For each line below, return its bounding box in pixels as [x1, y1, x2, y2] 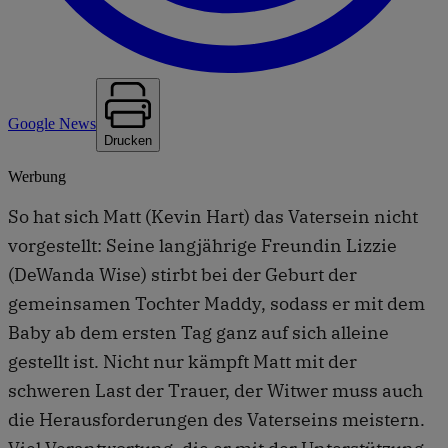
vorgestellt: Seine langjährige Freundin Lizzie [8, 233, 397, 257]
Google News [8, 114, 96, 132]
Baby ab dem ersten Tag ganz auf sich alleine [8, 320, 389, 344]
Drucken [104, 132, 152, 148]
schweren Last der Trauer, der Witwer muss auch [8, 378, 423, 402]
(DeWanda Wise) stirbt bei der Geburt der [8, 262, 357, 286]
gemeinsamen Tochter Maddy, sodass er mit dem [8, 291, 425, 315]
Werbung [8, 167, 66, 185]
